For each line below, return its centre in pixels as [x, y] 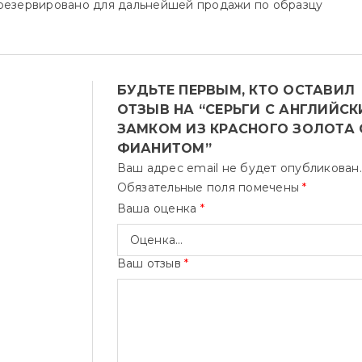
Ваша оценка [158, 208]
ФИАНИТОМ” [164, 148]
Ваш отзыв [151, 263]
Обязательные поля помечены [210, 187]
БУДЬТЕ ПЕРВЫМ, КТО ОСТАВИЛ [236, 90]
